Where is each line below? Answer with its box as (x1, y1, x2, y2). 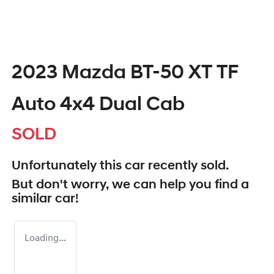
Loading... (24, 234, 66, 244)
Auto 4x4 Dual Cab (12, 95, 185, 116)
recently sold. (145, 160, 229, 173)
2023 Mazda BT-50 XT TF (12, 64, 239, 84)
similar (12, 193, 55, 206)
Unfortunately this (12, 160, 125, 173)
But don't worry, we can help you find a (12, 179, 249, 192)
